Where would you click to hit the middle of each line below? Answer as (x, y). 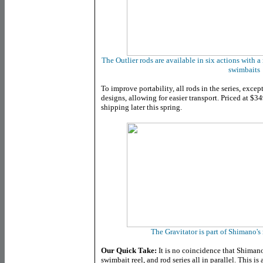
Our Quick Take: (129, 250)
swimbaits (244, 70)
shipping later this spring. (141, 107)
